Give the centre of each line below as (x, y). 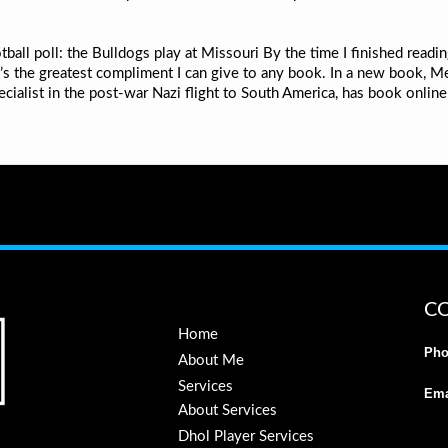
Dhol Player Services (246, 436)
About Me (211, 360)
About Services (227, 410)
